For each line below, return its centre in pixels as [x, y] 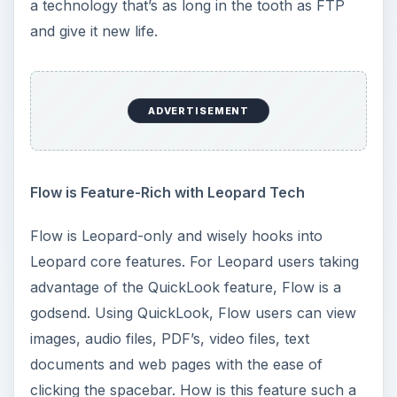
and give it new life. [93, 31]
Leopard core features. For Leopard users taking [194, 261]
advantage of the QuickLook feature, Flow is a [185, 287]
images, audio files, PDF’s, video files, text [169, 338]
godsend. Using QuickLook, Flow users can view [193, 312]
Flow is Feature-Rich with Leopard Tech [167, 192]
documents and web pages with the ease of [176, 364]
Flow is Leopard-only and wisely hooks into [176, 235]
